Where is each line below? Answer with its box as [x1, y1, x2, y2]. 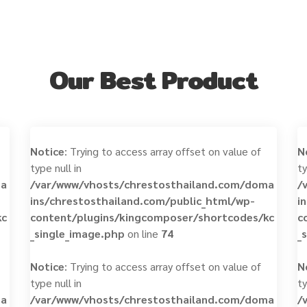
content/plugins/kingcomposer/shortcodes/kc [29, 210, 274, 224]
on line [124, 226, 161, 241]
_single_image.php [29, 226, 125, 241]
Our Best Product [49, 60, 258, 99]
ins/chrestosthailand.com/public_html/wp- [29, 193, 255, 208]
